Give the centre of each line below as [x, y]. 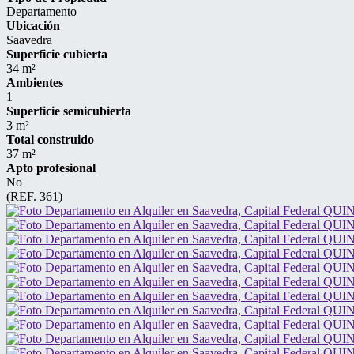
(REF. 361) [34, 196]
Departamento [41, 11]
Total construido [50, 139]
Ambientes [35, 83]
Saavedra [29, 40]
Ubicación [33, 26]
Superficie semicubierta [69, 111]
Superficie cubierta [57, 54]
